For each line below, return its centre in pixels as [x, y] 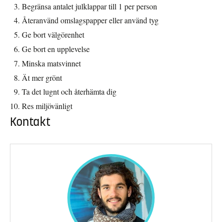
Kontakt [30, 122]
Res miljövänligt [47, 106]
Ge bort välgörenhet [54, 35]
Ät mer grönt [42, 77]
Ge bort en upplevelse [56, 49]
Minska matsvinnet [51, 63]
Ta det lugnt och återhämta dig [69, 92]
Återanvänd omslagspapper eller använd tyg [90, 20]
